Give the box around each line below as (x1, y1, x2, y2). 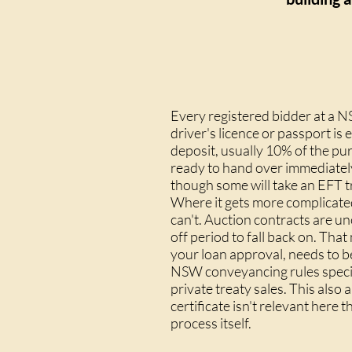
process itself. (170, 314, 251, 332)
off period (170, 228, 229, 245)
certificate (170, 297, 230, 314)
